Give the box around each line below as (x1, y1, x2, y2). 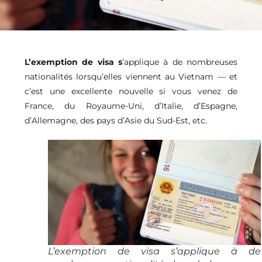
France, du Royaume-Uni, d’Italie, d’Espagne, (25, 101, 237, 112)
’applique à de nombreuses (122, 57, 237, 68)
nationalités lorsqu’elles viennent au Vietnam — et (25, 71, 237, 82)
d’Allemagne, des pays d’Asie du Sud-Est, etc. (25, 115, 207, 126)
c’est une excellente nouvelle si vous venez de (25, 86, 237, 97)
